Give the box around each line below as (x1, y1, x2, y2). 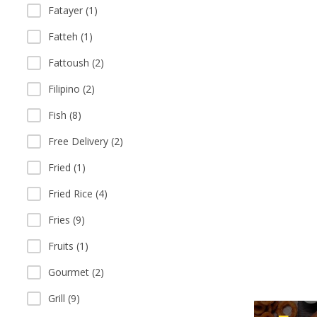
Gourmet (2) (48, 265, 104, 279)
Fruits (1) (48, 239, 88, 253)
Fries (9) (48, 213, 85, 226)
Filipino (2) (48, 82, 95, 96)
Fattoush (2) (48, 56, 104, 69)
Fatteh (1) (48, 30, 93, 43)
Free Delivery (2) (48, 134, 123, 148)
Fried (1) (48, 161, 86, 174)
